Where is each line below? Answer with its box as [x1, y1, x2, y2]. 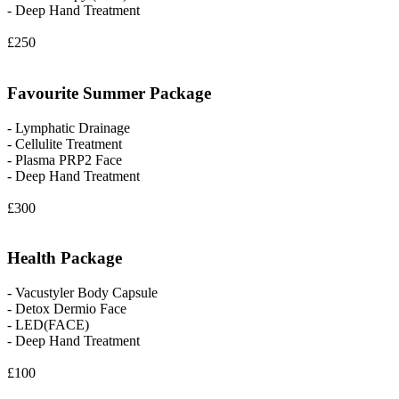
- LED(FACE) [7, 317, 89, 333]
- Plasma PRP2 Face [7, 151, 122, 167]
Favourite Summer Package [7, 83, 211, 102]
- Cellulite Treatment [7, 135, 122, 151]
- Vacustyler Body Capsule [7, 285, 158, 301]
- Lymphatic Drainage [7, 119, 130, 135]
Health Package [7, 248, 122, 268]
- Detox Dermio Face [7, 301, 126, 317]
